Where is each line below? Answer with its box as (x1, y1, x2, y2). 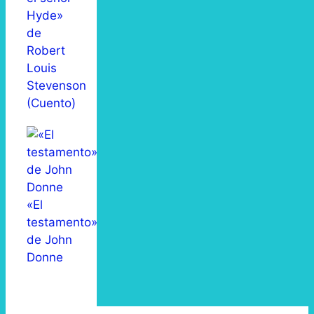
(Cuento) (27, 96, 76, 111)
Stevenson (27, 78, 86, 93)
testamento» (27, 215, 97, 230)
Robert (27, 43, 65, 58)
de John (27, 233, 72, 247)
